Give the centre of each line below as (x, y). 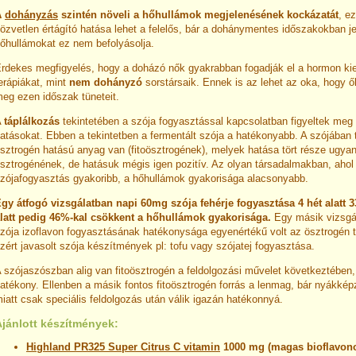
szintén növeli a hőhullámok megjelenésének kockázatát (198, 15)
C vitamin (197, 347)
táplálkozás (32, 121)
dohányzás (31, 15)
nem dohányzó (106, 82)
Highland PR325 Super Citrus (100, 347)
